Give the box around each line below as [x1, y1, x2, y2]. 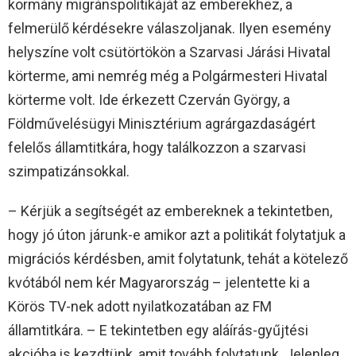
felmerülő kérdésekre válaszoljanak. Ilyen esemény [8, 19, 331, 37]
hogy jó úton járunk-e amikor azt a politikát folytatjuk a [8, 226, 346, 243]
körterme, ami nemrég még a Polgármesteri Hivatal [8, 67, 327, 84]
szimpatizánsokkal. [8, 162, 130, 180]
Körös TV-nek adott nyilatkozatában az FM [8, 297, 272, 315]
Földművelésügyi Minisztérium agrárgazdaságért [8, 114, 315, 132]
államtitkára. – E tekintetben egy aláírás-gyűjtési [8, 321, 308, 339]
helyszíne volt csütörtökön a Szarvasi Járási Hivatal [8, 43, 331, 60]
